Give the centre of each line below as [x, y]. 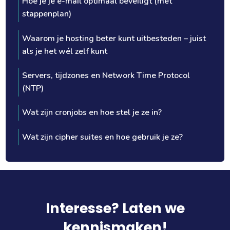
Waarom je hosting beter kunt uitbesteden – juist [114, 38]
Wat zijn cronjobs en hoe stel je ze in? [92, 113]
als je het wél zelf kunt [64, 51]
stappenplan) [46, 14]
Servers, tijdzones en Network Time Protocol [106, 75]
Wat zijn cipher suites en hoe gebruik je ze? [102, 137]
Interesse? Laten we [115, 208]
